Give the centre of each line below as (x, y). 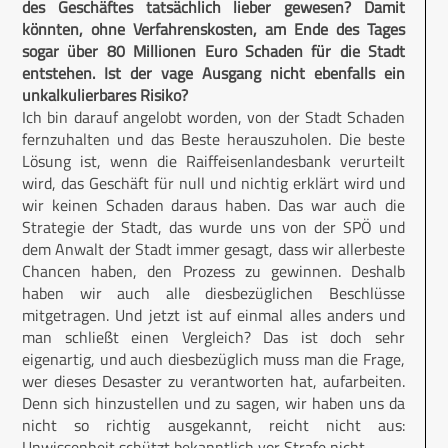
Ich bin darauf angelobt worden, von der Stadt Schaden (213, 117)
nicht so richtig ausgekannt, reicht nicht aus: (213, 425)
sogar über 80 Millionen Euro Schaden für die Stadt (213, 51)
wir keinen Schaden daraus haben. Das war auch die (213, 205)
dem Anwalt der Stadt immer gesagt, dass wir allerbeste (213, 249)
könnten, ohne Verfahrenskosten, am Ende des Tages (213, 29)
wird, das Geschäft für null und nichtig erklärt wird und (213, 183)
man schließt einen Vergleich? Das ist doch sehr (213, 337)
